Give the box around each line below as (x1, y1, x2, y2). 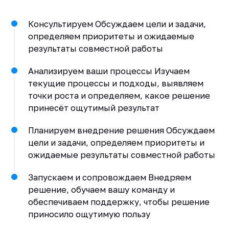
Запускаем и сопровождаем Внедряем (28, 172, 191, 182)
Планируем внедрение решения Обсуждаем (28, 125, 215, 135)
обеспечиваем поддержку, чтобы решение (28, 196, 210, 207)
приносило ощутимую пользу (28, 209, 150, 219)
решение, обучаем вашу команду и (28, 184, 175, 195)
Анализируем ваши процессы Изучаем (28, 65, 190, 76)
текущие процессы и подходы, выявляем (28, 78, 203, 88)
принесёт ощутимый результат (28, 102, 159, 113)
